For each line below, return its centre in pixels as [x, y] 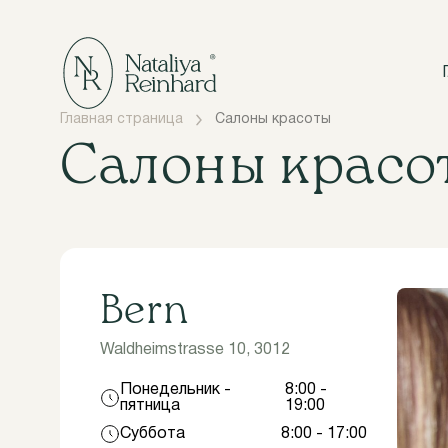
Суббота [152, 434]
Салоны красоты [273, 119]
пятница [150, 406]
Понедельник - [175, 390]
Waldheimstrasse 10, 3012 [195, 350]
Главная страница [121, 119]
